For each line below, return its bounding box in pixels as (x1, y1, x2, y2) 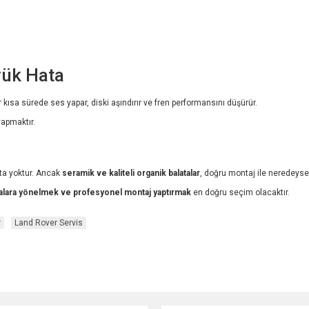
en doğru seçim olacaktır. (191, 187, 290, 197)
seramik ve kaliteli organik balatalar (62, 168, 200, 178)
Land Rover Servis (14, 218, 83, 228)
